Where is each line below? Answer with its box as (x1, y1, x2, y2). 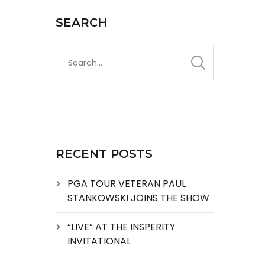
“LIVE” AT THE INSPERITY (67, 220, 175, 234)
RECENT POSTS (55, 147, 153, 161)
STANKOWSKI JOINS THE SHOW (67, 191, 209, 205)
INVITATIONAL (67, 234, 131, 248)
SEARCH (55, 15, 107, 30)
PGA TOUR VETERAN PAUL (67, 177, 186, 190)
